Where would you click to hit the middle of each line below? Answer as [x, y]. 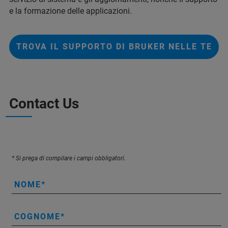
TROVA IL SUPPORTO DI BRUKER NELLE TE [114, 47]
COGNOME [37, 217]
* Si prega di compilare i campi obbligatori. [69, 159]
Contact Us [44, 104]
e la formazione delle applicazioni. [70, 11]
